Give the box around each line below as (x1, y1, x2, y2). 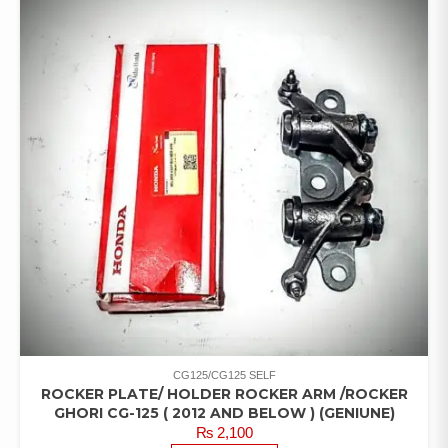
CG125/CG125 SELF (172, 368, 276, 381)
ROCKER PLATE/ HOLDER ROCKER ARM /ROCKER (40, 384, 408, 403)
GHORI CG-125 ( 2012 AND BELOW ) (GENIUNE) (53, 403, 395, 422)
